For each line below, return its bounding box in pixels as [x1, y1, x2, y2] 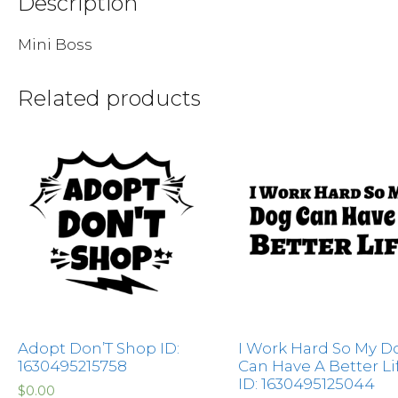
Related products [18, 84, 201, 111]
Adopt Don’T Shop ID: [18, 338, 179, 357]
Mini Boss [18, 35, 92, 53]
